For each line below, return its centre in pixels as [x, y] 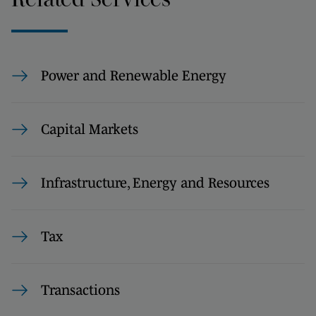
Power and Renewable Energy [134, 75]
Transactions [80, 290]
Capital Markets [90, 129]
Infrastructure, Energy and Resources [155, 183]
